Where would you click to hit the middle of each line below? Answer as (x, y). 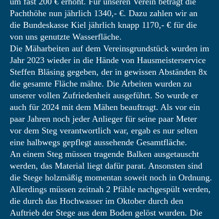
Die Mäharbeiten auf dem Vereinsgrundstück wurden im (109, 48)
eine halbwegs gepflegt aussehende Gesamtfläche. (99, 142)
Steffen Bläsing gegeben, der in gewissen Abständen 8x (109, 72)
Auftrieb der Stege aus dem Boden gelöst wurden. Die (106, 213)
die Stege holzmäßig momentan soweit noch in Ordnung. (111, 177)
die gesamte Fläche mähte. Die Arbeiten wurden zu (101, 84)
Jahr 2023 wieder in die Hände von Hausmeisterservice (108, 60)
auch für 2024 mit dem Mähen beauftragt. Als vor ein (105, 107)
